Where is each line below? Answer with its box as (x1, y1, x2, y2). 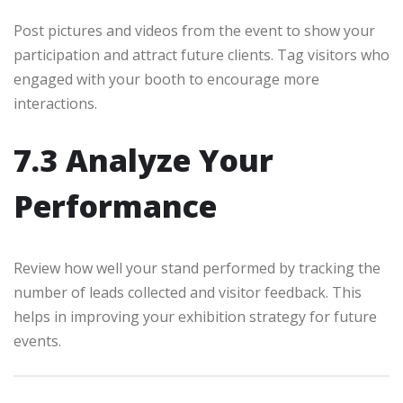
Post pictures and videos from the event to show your (13, 20, 375, 40)
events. (13, 330, 61, 351)
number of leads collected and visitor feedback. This (13, 282, 362, 302)
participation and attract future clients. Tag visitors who (13, 44, 390, 65)
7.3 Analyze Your (13, 139, 273, 181)
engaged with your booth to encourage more (13, 68, 319, 89)
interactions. (13, 93, 97, 113)
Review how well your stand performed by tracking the (13, 257, 381, 278)
